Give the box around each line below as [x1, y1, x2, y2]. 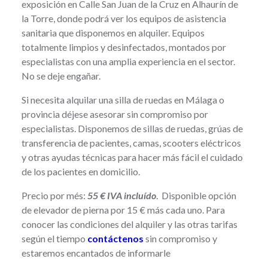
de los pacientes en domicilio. [22, 166, 140, 177]
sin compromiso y [144, 233, 217, 244]
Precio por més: [22, 190, 87, 201]
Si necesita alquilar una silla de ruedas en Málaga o [22, 94, 224, 105]
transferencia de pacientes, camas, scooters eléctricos [22, 137, 241, 148]
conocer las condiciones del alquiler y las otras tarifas [22, 218, 237, 230]
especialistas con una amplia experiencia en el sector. [22, 56, 235, 67]
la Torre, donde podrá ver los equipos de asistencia [22, 13, 226, 24]
